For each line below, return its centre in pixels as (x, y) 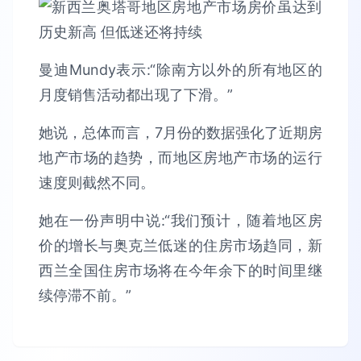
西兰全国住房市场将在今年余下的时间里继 (180, 270)
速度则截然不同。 (97, 183)
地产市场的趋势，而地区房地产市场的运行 (180, 158)
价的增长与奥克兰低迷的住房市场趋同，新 (180, 245)
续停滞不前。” (85, 295)
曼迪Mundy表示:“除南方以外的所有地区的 (180, 70)
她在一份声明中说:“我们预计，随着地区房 (180, 220)
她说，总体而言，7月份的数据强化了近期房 (180, 133)
